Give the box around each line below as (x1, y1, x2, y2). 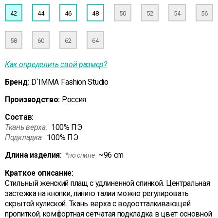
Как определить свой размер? (5, 60, 107, 69)
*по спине (65, 151, 95, 159)
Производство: (5, 95, 60, 104)
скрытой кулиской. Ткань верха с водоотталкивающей (5, 199, 191, 208)
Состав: (5, 112, 34, 122)
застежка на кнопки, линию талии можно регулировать (5, 189, 189, 198)
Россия (61, 95, 87, 104)
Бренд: (5, 77, 30, 87)
